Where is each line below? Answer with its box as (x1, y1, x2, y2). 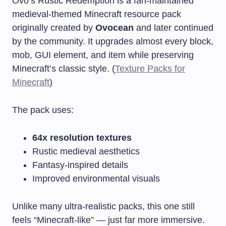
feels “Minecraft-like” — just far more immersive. (12, 214, 205, 225)
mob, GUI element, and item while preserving (12, 49, 194, 60)
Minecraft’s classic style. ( (12, 63, 115, 74)
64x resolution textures (32, 132, 132, 143)
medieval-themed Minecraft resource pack (12, 9, 181, 19)
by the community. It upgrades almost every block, (12, 36, 213, 46)
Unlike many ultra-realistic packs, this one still (12, 201, 195, 211)
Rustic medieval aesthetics (32, 146, 140, 156)
